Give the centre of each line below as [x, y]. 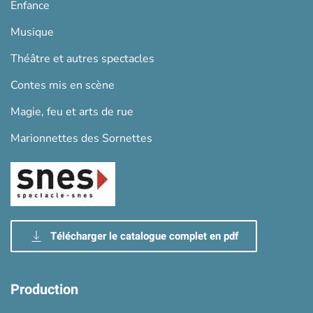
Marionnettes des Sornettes [81, 139]
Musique [32, 32]
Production [44, 290]
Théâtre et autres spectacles [82, 59]
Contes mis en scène [63, 86]
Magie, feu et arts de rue [72, 112]
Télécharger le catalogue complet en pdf [144, 236]
